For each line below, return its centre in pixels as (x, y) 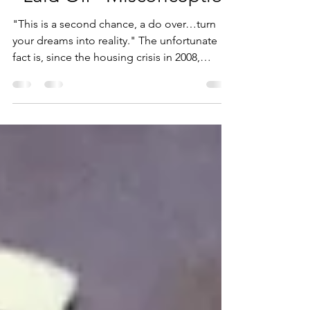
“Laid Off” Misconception (123, 23)
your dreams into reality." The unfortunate (115, 68)
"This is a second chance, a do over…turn (114, 52)
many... (30, 101)
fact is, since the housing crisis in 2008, (106, 85)
